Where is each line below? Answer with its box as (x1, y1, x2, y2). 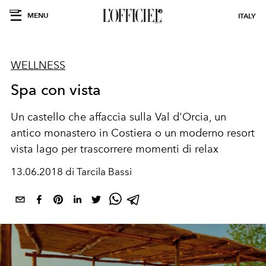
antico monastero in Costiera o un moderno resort (11, 126, 255, 140)
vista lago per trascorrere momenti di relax (11, 142, 218, 156)
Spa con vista (11, 81, 102, 99)
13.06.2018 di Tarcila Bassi (11, 166, 132, 178)
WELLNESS (11, 59, 65, 72)
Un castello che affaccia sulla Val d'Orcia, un (11, 110, 226, 123)
